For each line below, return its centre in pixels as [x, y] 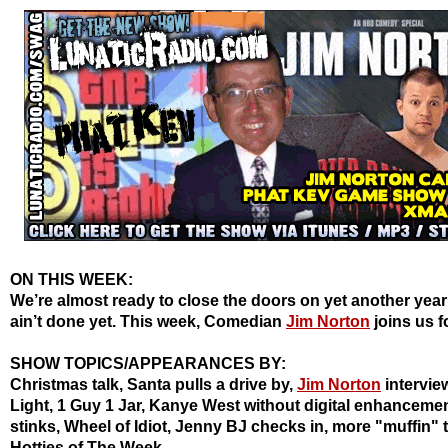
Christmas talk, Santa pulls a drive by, [153, 384]
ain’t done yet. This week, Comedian [148, 321]
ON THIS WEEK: [73, 279]
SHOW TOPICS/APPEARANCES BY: [150, 363]
